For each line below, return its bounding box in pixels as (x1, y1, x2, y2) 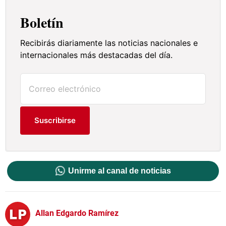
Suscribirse (34, 115, 76, 125)
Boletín (20, 12, 64, 33)
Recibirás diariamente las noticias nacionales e (20, 37, 198, 48)
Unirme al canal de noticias (68, 166, 171, 175)
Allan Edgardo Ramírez (35, 208, 119, 218)
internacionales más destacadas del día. (20, 49, 173, 60)
